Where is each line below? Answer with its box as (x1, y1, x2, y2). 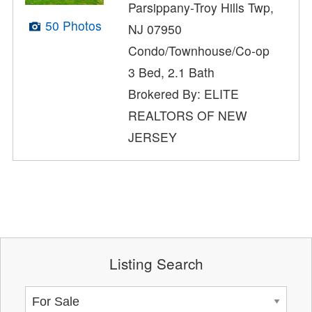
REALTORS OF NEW (128, 107, 248, 125)
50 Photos (45, 16, 102, 34)
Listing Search (109, 252, 203, 274)
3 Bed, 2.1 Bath (128, 63, 215, 81)
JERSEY (128, 128, 178, 146)
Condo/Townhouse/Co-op (128, 42, 270, 60)
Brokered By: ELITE (128, 85, 240, 103)
